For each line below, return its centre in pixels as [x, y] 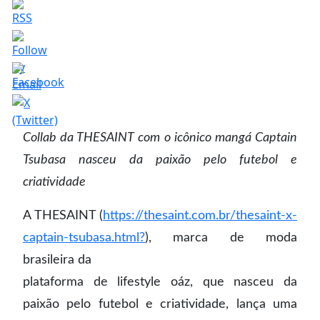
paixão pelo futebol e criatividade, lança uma [160, 304]
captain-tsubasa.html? [84, 237]
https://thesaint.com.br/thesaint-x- [200, 215]
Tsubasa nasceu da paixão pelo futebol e [160, 160]
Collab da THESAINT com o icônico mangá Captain [160, 137]
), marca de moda [221, 237]
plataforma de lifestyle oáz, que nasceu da [160, 282]
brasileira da [57, 260]
